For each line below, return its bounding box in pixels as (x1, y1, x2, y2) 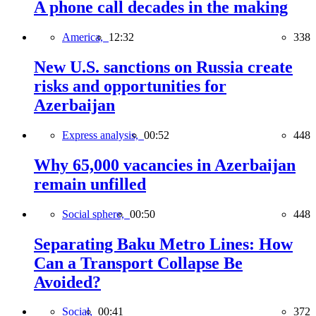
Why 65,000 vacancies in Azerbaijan (34, 155, 296, 174)
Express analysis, (62, 128, 144, 141)
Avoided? (34, 272, 101, 291)
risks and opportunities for (34, 76, 226, 95)
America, (62, 30, 109, 43)
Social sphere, (62, 207, 130, 220)
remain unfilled (34, 174, 146, 193)
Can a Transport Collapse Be (34, 253, 243, 272)
